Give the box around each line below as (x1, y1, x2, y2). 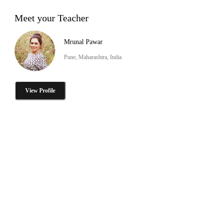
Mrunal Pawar (64, 38, 103, 46)
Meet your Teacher (15, 12, 89, 23)
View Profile (25, 87, 55, 94)
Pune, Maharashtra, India (64, 53, 122, 61)
